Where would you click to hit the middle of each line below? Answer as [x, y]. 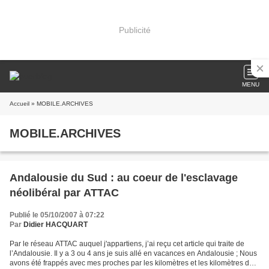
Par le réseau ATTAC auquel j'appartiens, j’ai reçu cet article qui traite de [127, 244]
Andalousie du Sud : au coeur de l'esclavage [124, 178]
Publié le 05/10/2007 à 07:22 [57, 215]
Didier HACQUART [56, 225]
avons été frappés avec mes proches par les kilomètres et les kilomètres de [131, 263]
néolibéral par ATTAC [64, 193]
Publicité [134, 30]
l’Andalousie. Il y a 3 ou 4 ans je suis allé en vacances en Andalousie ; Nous [133, 253]
